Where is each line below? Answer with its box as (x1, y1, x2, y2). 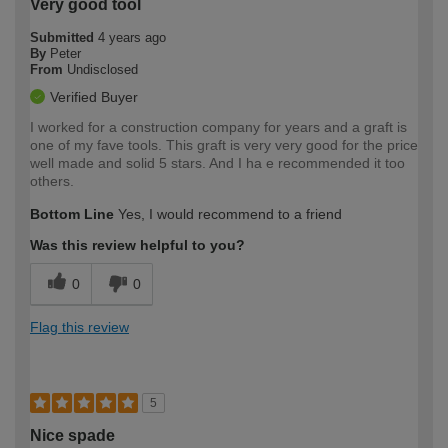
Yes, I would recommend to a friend (114, 205, 342, 222)
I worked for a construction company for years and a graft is (30, 118, 407, 135)
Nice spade (30, 426, 115, 444)
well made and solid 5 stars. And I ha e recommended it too (30, 154, 405, 171)
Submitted (30, 29, 98, 45)
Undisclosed (67, 61, 138, 77)
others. (30, 172, 74, 189)
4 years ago (98, 29, 166, 45)
